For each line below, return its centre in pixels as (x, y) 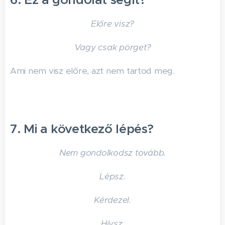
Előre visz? (113, 24)
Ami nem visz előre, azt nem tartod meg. (92, 71)
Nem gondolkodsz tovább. (113, 153)
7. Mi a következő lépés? (82, 129)
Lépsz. (113, 176)
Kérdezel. (113, 200)
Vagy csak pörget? (113, 47)
